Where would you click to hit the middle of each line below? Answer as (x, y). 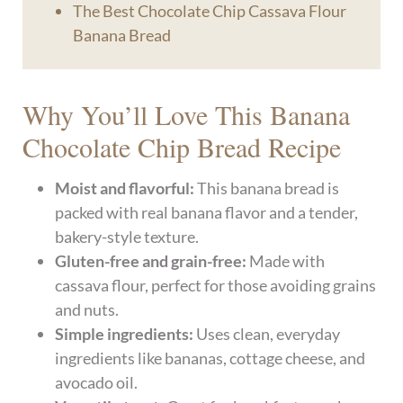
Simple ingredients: (125, 333)
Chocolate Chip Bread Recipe (182, 146)
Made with (286, 260)
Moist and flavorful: (125, 188)
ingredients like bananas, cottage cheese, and (210, 358)
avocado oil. (97, 382)
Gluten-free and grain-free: (151, 260)
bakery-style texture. (127, 236)
